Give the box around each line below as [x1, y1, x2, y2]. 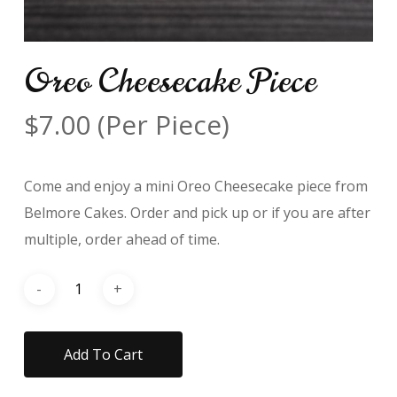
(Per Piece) [97, 105, 230, 143]
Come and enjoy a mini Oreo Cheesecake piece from [23, 175, 368, 196]
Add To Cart [63, 344, 143, 364]
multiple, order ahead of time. [23, 229, 220, 249]
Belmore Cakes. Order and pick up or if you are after [23, 202, 370, 222]
